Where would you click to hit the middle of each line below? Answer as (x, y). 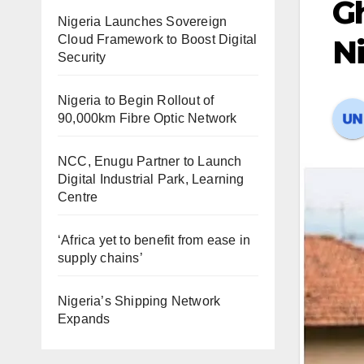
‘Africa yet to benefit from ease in (154, 240)
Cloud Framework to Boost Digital (158, 39)
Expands (84, 319)
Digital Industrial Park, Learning (151, 179)
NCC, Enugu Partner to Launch (150, 161)
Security (85, 57)
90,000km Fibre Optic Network (147, 118)
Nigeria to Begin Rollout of (136, 100)
